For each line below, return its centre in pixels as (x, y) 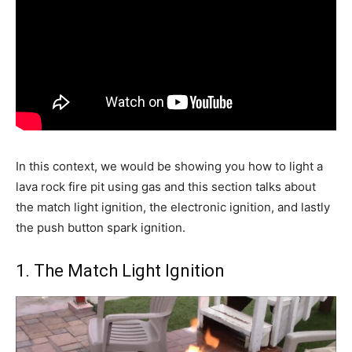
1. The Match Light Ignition (120, 271)
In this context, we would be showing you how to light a (169, 167)
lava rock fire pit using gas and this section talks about (166, 187)
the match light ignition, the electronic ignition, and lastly (173, 207)
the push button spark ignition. (101, 228)
